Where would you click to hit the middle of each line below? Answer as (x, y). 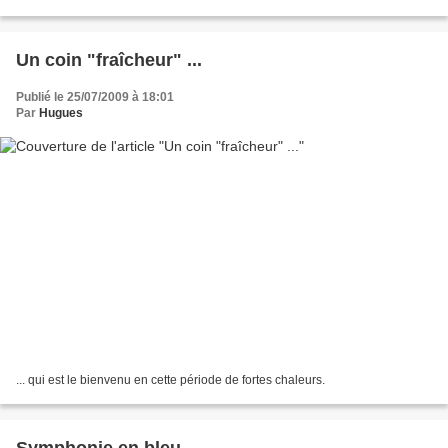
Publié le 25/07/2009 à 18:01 (95, 96)
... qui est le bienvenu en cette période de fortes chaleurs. (170, 380)
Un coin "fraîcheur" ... (109, 59)
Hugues (61, 112)
